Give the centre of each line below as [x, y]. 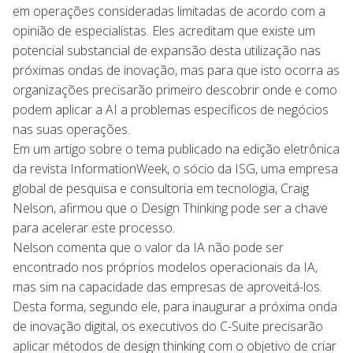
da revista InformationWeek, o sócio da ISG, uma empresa [175, 168]
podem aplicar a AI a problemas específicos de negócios [171, 109]
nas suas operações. [71, 129]
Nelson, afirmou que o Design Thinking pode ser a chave [170, 208]
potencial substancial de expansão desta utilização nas [167, 50]
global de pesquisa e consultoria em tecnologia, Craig [161, 188]
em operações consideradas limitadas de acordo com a [169, 11]
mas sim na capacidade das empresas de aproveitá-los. [167, 286]
